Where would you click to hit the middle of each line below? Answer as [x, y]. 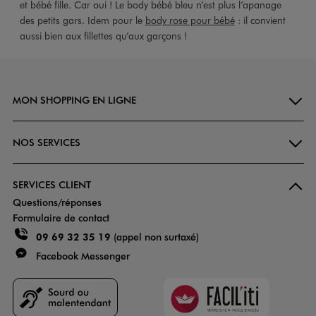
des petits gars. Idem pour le [82, 20]
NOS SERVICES [46, 142]
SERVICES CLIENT [51, 184]
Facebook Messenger [81, 255]
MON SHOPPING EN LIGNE [74, 99]
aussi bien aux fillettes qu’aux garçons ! [103, 35]
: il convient [260, 20]
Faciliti [177, 284]
